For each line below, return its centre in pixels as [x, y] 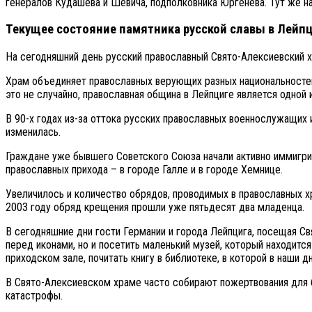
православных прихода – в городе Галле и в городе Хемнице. [144, 170]
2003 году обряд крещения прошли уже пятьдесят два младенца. [155, 207]
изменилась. [33, 132]
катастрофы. [34, 296]
